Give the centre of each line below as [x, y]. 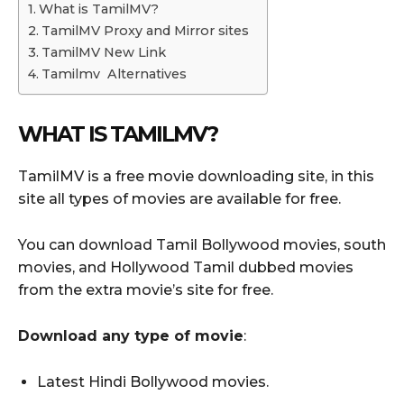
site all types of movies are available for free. [179, 198]
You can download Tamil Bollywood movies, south [202, 244]
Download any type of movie [131, 335]
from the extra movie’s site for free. [146, 289]
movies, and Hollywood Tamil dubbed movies [186, 267]
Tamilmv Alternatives [114, 74]
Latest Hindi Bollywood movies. [153, 381]
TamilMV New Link [103, 53]
